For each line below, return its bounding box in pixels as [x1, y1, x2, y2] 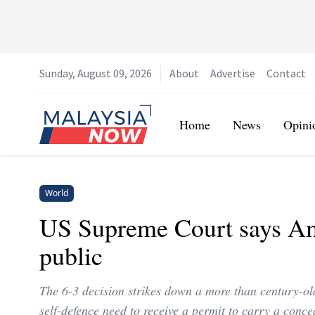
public [39, 238, 103, 272]
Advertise [210, 66, 255, 80]
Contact [266, 66, 306, 80]
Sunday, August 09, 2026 [39, 66, 152, 80]
